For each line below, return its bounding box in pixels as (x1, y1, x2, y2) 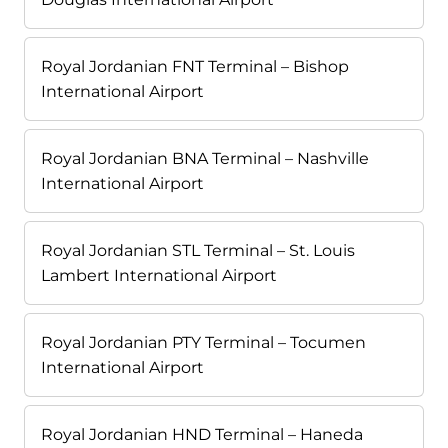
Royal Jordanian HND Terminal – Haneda (41, 424, 363, 444)
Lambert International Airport (41, 265, 277, 285)
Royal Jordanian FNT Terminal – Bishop (41, 56, 349, 76)
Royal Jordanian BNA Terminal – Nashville (41, 148, 369, 168)
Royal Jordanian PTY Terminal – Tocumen (41, 332, 366, 352)
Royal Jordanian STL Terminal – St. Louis (41, 240, 355, 260)
